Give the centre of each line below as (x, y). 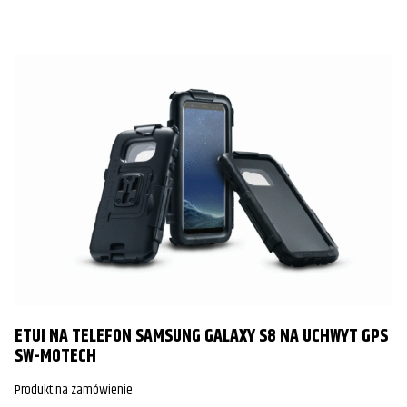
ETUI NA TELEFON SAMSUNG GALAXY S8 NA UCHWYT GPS (201, 337)
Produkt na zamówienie (74, 391)
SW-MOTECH (55, 357)
